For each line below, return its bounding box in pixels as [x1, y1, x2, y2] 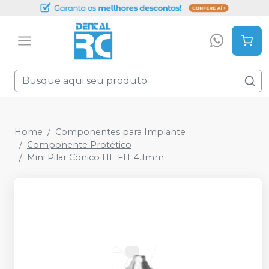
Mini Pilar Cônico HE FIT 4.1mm [27, 152, 164, 163]
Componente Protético [27, 139, 131, 150]
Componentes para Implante [55, 127, 186, 138]
